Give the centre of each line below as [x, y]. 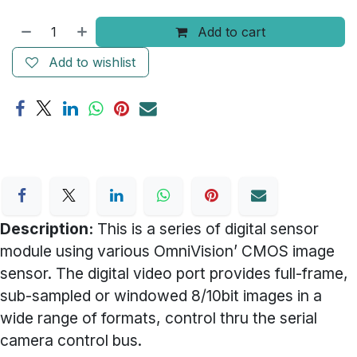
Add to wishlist [92, 63]
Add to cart [230, 32]
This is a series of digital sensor [208, 229]
